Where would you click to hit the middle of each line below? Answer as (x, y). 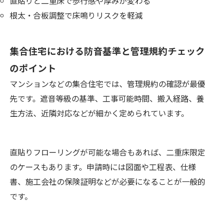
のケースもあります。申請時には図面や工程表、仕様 (103, 167)
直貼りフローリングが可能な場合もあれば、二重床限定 (108, 152)
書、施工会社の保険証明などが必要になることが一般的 (108, 182)
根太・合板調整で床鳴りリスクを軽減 (76, 15)
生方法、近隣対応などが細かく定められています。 (99, 113)
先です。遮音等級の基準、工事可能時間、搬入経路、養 (107, 99)
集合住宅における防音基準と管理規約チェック (107, 51)
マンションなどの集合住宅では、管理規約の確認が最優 (108, 84)
